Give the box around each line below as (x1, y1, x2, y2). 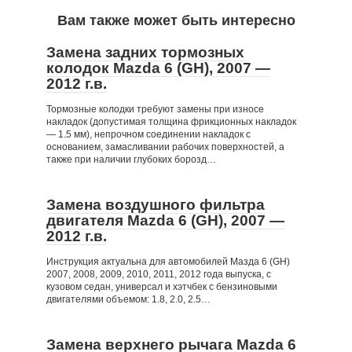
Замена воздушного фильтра (46, 196, 265, 213)
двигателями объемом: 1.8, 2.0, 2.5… (46, 294, 211, 305)
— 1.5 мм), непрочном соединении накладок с (46, 129, 251, 140)
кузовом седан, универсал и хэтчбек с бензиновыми (46, 281, 277, 292)
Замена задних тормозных (46, 44, 244, 60)
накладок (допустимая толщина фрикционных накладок (46, 116, 296, 127)
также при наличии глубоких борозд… (46, 154, 216, 165)
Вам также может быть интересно (57, 13, 295, 28)
